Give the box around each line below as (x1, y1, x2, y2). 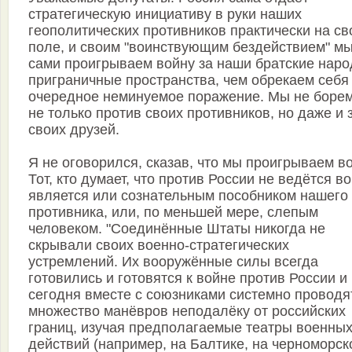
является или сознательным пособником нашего (28, 188, 348, 204)
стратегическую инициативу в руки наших (28, 6, 302, 23)
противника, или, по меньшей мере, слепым (28, 204, 318, 221)
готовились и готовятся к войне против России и (28, 270, 347, 287)
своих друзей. (28, 122, 119, 138)
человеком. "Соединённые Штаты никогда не (28, 221, 325, 237)
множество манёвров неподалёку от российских (28, 303, 346, 320)
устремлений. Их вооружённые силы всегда (28, 254, 318, 270)
